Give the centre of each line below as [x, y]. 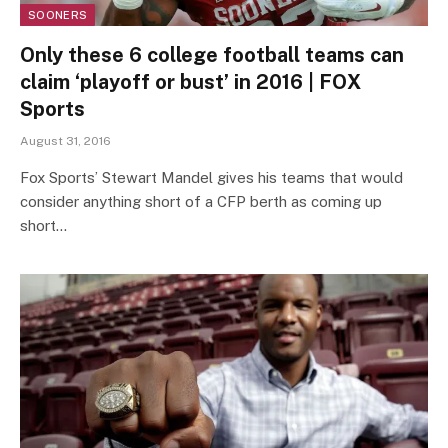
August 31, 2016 [65, 140]
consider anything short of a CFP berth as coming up [201, 201]
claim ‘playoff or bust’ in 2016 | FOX [190, 81]
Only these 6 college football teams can [212, 54]
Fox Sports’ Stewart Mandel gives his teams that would [211, 177]
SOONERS [58, 14]
